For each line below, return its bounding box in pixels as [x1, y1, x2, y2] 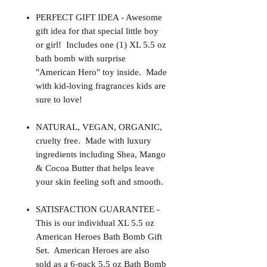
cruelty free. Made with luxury [36, 136, 151, 146]
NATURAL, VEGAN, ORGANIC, [36, 122, 162, 132]
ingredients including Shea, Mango [36, 150, 166, 160]
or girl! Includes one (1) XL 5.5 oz [36, 40, 166, 50]
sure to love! [36, 95, 82, 105]
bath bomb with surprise [36, 54, 126, 64]
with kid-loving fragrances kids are [36, 81, 166, 91]
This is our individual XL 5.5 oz [36, 218, 154, 228]
